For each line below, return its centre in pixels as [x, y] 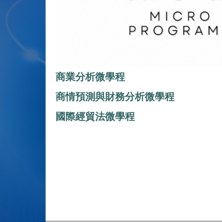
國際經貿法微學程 [95, 116]
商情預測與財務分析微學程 [115, 96]
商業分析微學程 [90, 77]
